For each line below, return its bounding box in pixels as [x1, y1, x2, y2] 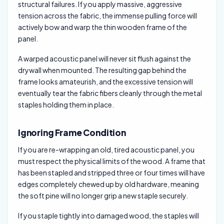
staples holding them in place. [18, 100, 114, 109]
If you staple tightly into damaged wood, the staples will [18, 210, 199, 220]
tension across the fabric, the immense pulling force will [18, 11, 197, 20]
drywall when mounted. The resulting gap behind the [18, 65, 186, 75]
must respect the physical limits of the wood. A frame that [18, 156, 205, 165]
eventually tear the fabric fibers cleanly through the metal [18, 88, 202, 98]
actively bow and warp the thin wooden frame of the [18, 22, 187, 32]
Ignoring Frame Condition [18, 127, 126, 138]
